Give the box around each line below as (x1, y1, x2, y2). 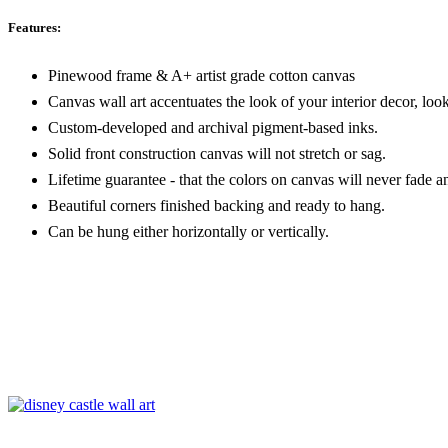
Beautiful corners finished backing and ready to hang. (48, 196, 385, 214)
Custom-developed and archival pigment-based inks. (48, 118, 378, 136)
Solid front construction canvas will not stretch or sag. (48, 144, 386, 162)
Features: (8, 19, 61, 35)
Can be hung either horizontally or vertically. (48, 222, 329, 240)
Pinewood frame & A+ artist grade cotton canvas (48, 66, 355, 84)
